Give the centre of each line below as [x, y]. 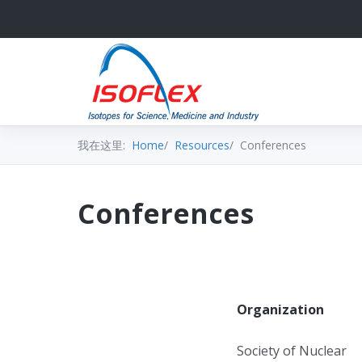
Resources [202, 145]
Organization [280, 309]
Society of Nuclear [292, 351]
